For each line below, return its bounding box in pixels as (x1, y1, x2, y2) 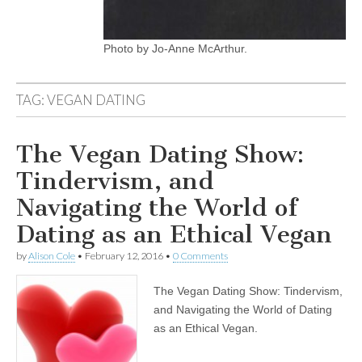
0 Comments (173, 250, 228, 262)
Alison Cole (28, 250, 75, 262)
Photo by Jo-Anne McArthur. (103, 42, 247, 55)
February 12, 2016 (85, 250, 163, 262)
